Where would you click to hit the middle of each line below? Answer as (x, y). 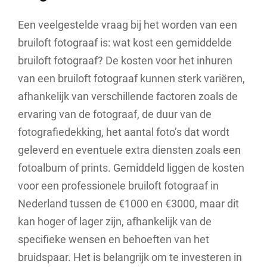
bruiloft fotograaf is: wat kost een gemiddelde (125, 42)
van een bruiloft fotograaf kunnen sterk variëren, (131, 78)
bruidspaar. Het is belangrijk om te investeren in (130, 257)
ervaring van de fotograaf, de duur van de (115, 114)
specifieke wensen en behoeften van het (114, 239)
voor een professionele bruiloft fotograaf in (118, 185)
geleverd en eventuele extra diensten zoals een (129, 150)
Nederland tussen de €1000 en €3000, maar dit (128, 203)
